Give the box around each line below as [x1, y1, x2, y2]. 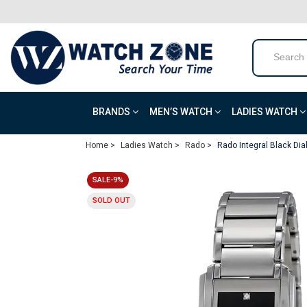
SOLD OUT [93, 196, 130, 205]
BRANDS [93, 106, 132, 117]
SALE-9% [93, 175, 123, 184]
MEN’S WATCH [149, 106, 214, 117]
